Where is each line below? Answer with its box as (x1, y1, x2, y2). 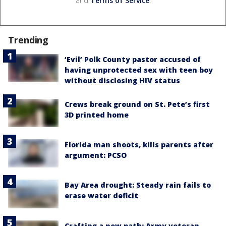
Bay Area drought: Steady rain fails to (65, 180, 211, 190)
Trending (8, 33, 49, 46)
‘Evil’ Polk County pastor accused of (65, 54, 201, 64)
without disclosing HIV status (65, 75, 180, 85)
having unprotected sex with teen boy (65, 65, 213, 75)
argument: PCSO (65, 150, 127, 160)
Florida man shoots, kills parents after (65, 140, 213, 150)
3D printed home (65, 109, 129, 120)
